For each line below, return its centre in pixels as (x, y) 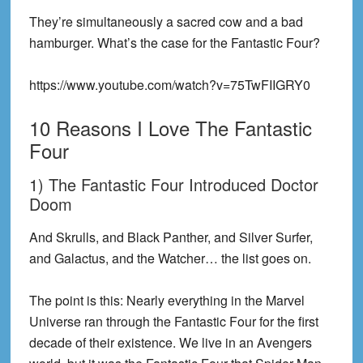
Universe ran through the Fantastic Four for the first (173, 321)
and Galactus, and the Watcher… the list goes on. (170, 258)
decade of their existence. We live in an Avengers (170, 342)
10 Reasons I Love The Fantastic (170, 128)
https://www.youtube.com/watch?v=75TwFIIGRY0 (169, 85)
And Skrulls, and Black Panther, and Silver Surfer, (171, 237)
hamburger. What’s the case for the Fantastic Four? (174, 43)
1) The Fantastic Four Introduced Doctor (173, 184)
